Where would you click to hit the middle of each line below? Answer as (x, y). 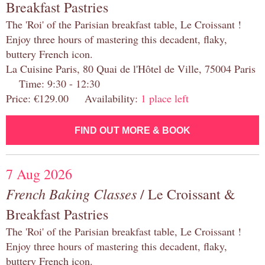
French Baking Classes (71, 194)
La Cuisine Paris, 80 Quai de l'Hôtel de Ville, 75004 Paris (131, 69)
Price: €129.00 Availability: (73, 98)
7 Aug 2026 (39, 174)
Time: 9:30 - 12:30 (53, 84)
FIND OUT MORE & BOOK (132, 131)
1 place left (165, 98)
